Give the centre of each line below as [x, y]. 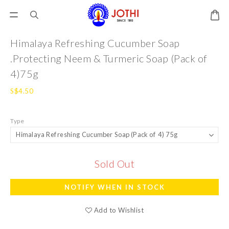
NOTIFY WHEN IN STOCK [114, 187]
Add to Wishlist [119, 210]
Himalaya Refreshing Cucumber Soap [95, 43]
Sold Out [114, 164]
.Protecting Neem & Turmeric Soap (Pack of [109, 58]
